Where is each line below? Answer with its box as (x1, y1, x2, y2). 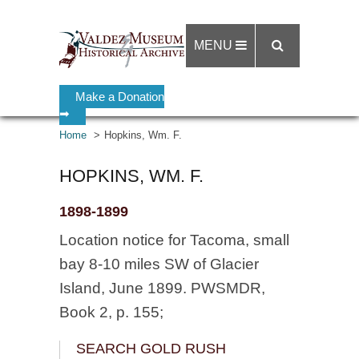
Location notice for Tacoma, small (59, 232, 289, 248)
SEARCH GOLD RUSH (76, 341, 226, 357)
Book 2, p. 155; (59, 304, 163, 321)
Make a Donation (75, 90, 164, 103)
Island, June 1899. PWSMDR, (59, 280, 265, 296)
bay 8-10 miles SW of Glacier (59, 256, 259, 272)
